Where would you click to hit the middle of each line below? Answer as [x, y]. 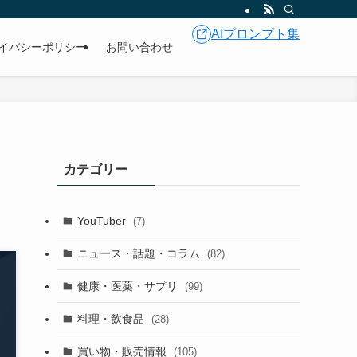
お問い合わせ [139, 47]
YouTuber [103, 220]
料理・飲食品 [112, 318]
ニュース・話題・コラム [140, 253]
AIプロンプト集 [255, 33]
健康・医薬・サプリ [129, 286]
